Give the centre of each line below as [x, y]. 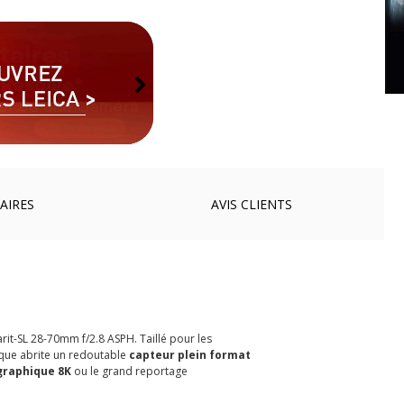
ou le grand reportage [129, 371]
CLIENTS [264, 204]
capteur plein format [190, 354]
